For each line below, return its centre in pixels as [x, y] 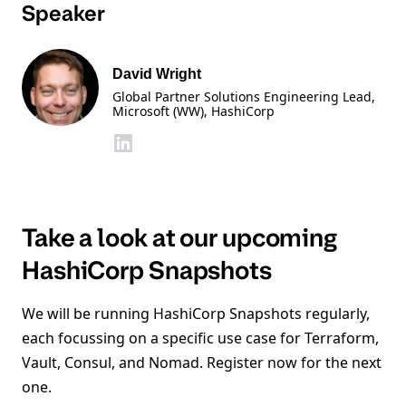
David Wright [157, 74]
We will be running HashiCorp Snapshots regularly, [196, 314]
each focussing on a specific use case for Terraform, [200, 338]
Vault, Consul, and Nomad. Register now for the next [202, 362]
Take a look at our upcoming [179, 238]
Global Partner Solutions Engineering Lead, [244, 97]
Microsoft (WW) [158, 111]
